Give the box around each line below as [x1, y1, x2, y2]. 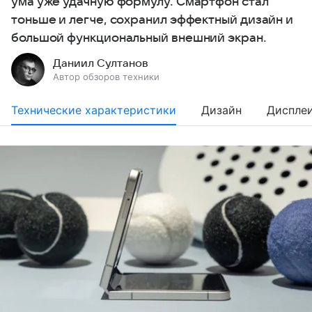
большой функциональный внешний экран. [11, 31, 267, 45]
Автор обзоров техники [53, 71, 159, 83]
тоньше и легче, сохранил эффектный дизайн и [11, 13, 294, 27]
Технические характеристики [11, 103, 176, 118]
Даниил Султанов [53, 57, 148, 70]
